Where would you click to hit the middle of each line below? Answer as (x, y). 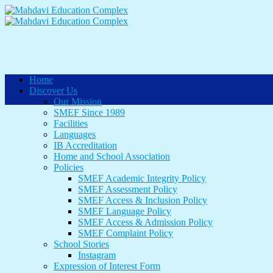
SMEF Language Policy (125, 211)
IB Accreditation (85, 145)
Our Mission (78, 101)
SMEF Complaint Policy (126, 233)
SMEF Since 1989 (89, 112)
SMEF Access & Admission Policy (145, 222)
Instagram (97, 255)
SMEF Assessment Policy (128, 189)
